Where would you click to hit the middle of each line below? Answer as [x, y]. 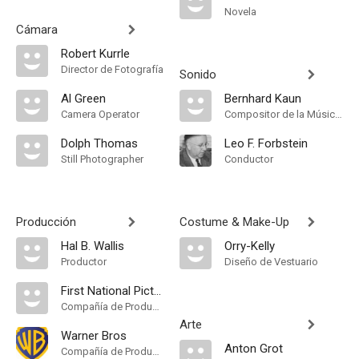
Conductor [249, 159]
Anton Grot [254, 349]
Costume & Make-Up [234, 222]
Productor [84, 262]
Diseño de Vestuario [271, 262]
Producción [46, 222]
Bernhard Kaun [263, 99]
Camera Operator [100, 114]
